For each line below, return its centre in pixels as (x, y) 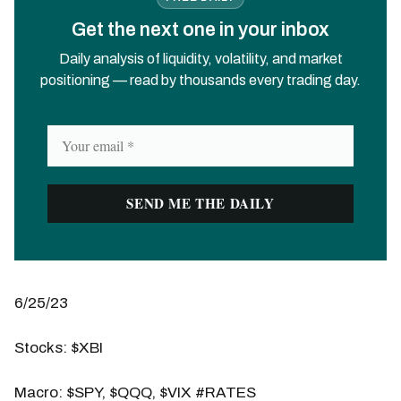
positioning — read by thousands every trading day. (200, 80)
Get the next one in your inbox (200, 30)
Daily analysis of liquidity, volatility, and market (200, 58)
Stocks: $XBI (59, 347)
